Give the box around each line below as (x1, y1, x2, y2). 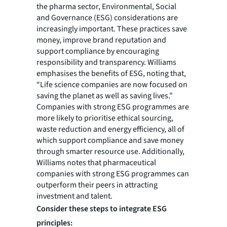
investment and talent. (36, 190, 112, 202)
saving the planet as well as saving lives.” (36, 90, 173, 101)
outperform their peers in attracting (36, 179, 158, 191)
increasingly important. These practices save (36, 23, 187, 34)
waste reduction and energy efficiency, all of (36, 123, 184, 135)
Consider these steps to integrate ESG (36, 203, 167, 214)
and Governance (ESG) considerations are (36, 12, 178, 23)
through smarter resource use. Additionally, (36, 145, 184, 157)
